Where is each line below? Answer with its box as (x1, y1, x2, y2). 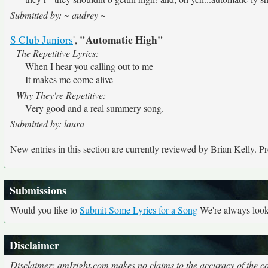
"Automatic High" (80, 32, 163, 47)
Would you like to (10, 203, 80, 216)
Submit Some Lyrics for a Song (80, 203, 197, 216)
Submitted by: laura (10, 117, 84, 130)
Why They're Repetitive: (16, 89, 106, 101)
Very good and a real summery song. (25, 102, 164, 114)
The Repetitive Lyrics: (16, 47, 99, 59)
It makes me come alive (25, 73, 113, 86)
